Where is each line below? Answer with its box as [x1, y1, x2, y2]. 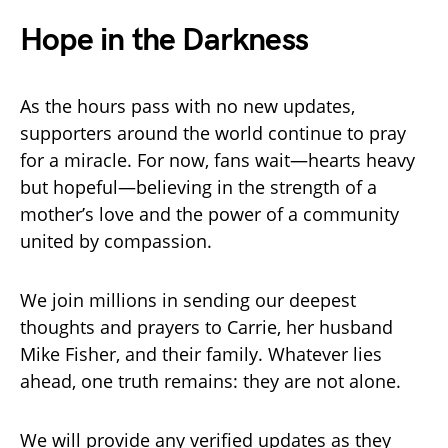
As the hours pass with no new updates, [20, 93, 355, 118]
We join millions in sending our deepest [20, 287, 356, 312]
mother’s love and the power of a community [20, 201, 399, 226]
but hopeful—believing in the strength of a [20, 174, 377, 199]
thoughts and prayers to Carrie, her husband [20, 314, 393, 339]
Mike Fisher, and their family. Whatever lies [20, 341, 382, 366]
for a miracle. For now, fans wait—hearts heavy [20, 147, 415, 172]
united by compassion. [20, 228, 212, 253]
